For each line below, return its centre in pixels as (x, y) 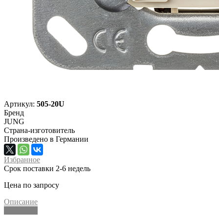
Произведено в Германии (46, 139)
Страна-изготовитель (39, 130)
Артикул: (20, 104)
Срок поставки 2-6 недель (47, 168)
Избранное (22, 159)
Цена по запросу (32, 185)
